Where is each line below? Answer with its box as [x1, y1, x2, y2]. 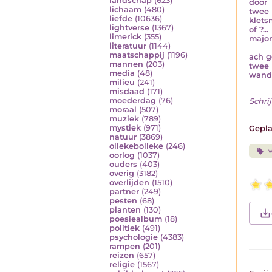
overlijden [109, 178, 149, 188]
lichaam [109, 5, 141, 15]
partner [109, 187, 139, 197]
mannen [109, 59, 143, 69]
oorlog [109, 151, 135, 160]
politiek [109, 223, 140, 233]
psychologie [109, 233, 158, 242]
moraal [109, 105, 137, 115]
